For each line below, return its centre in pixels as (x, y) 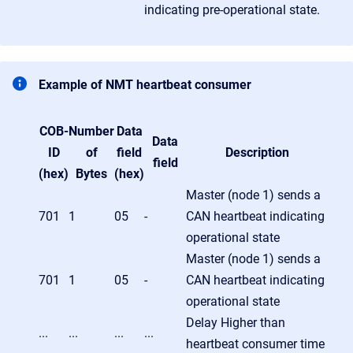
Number (91, 131)
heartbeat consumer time (255, 344)
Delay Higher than (236, 322)
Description (257, 152)
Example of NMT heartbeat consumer (145, 84)
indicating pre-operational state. (232, 9)
